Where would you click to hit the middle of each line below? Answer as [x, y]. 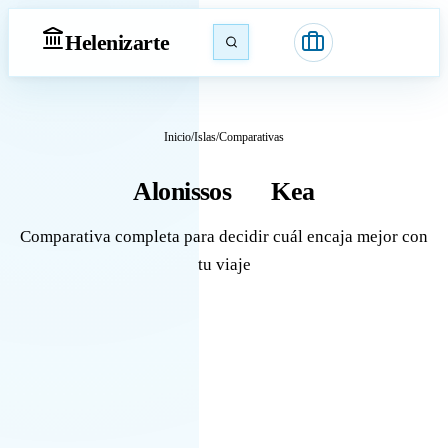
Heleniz [99, 42]
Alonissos [182, 191]
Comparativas [251, 137]
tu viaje [224, 264]
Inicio [177, 137]
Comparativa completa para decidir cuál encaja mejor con [224, 236]
